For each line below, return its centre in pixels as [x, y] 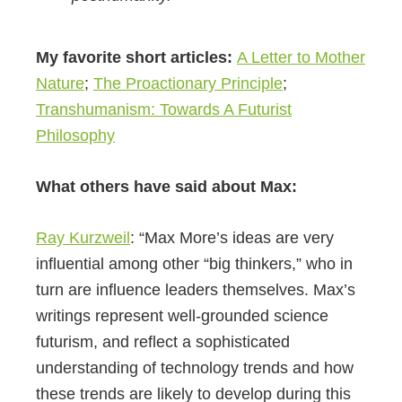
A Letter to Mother [301, 58]
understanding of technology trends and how [195, 368]
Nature [60, 84]
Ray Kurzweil [83, 238]
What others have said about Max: [166, 187]
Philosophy [75, 136]
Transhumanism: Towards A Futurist [164, 110]
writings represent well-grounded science [182, 316]
